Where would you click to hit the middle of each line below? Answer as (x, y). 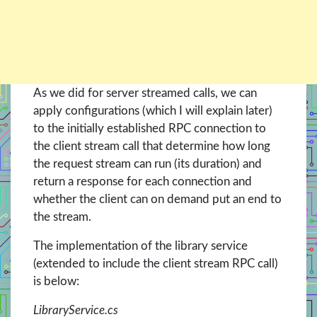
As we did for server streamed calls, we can (145, 93)
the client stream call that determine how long (152, 146)
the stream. (62, 217)
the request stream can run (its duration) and (148, 163)
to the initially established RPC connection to (150, 128)
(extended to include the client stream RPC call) (156, 263)
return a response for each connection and (143, 181)
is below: (56, 281)
